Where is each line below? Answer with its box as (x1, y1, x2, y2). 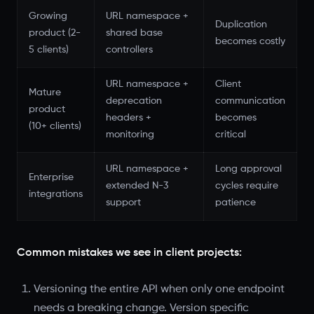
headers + (106, 114, 151, 123)
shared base (106, 29, 163, 38)
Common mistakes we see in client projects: (17, 247, 242, 259)
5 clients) (29, 46, 69, 55)
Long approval (215, 165, 282, 174)
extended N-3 (106, 182, 168, 191)
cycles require (215, 182, 278, 191)
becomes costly (215, 37, 285, 46)
